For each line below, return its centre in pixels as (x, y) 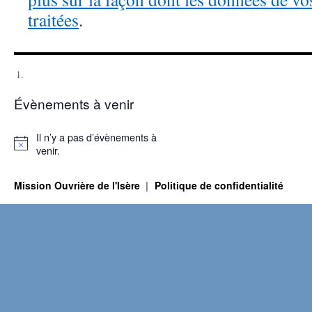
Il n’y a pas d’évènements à (96, 136)
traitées (53, 19)
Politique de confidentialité (219, 185)
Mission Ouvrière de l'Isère (78, 185)
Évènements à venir (74, 103)
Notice (27, 149)
